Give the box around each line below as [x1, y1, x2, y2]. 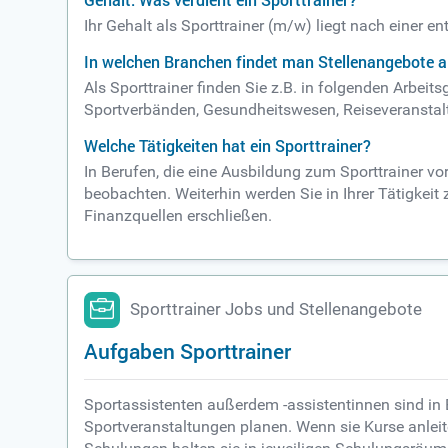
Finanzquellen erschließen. [84, 206, 273, 226]
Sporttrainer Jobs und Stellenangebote [130, 300, 423, 320]
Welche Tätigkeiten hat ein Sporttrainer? [84, 135, 372, 158]
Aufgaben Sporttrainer [84, 336, 292, 366]
